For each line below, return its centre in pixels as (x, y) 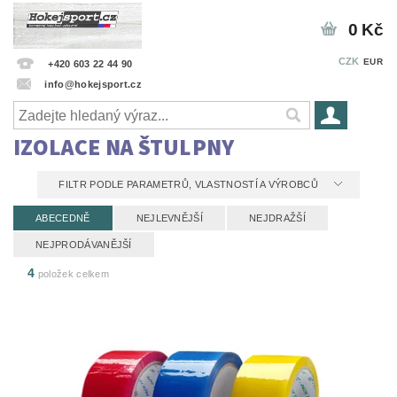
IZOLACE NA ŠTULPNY (124, 148)
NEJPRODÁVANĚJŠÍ (84, 245)
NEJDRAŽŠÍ (277, 218)
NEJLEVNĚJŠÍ (170, 218)
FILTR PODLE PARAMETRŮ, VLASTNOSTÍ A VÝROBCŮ (190, 184)
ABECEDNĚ (63, 218)
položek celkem (72, 274)
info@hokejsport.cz (93, 84)
